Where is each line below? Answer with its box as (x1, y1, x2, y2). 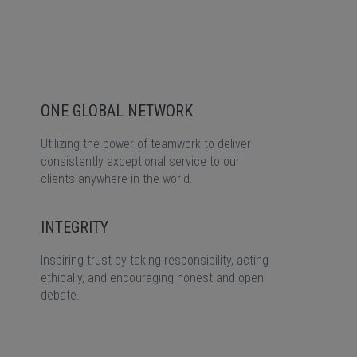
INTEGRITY (41, 218, 108, 237)
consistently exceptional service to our (41, 154, 240, 169)
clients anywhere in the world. (41, 171, 193, 186)
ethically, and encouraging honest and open (41, 270, 264, 285)
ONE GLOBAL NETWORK (41, 101, 193, 120)
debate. (41, 288, 80, 303)
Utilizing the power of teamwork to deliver (41, 136, 251, 151)
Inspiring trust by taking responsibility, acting (41, 253, 269, 268)
